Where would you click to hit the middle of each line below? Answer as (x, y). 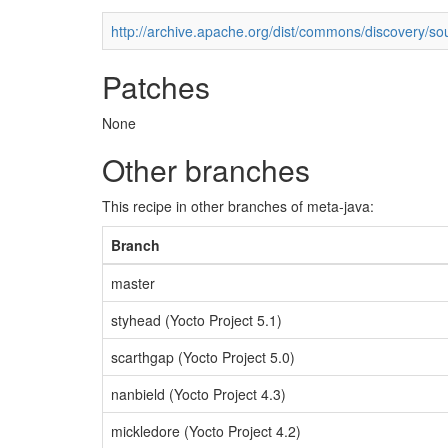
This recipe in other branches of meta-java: (238, 206)
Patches (156, 86)
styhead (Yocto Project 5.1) (196, 320)
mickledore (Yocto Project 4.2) (206, 431)
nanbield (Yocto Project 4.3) (198, 394)
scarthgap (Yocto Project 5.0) (203, 357)
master (133, 283)
